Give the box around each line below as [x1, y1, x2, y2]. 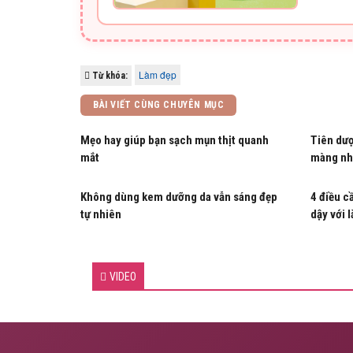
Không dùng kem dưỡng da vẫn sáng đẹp [80, 190, 277, 204]
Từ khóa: [90, 70, 128, 81]
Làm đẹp [139, 68, 176, 81]
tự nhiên [80, 207, 121, 221]
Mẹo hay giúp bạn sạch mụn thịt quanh [80, 133, 269, 147]
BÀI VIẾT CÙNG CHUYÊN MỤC [93, 99, 225, 110]
